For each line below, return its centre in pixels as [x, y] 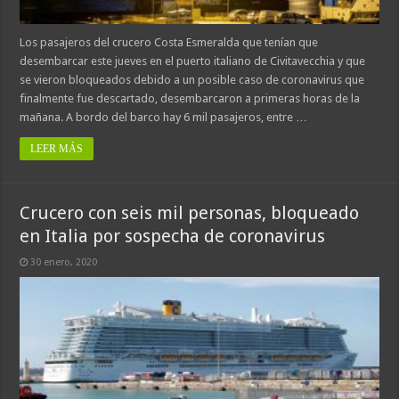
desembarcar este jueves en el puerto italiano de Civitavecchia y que [193, 61]
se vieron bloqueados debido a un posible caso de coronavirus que [192, 79]
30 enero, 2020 [64, 262]
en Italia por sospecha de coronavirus [173, 236]
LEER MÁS [57, 148]
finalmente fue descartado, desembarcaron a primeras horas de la [190, 98]
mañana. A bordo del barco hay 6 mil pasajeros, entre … [164, 117]
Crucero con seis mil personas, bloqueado [190, 212]
